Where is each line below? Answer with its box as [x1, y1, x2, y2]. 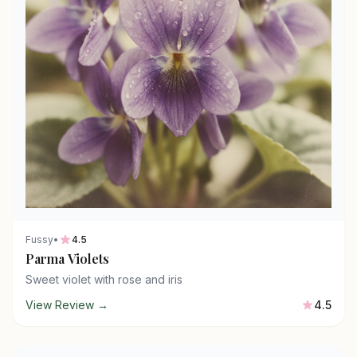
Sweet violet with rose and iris [25, 273, 182, 286]
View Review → [25, 298, 108, 312]
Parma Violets [25, 250, 109, 267]
